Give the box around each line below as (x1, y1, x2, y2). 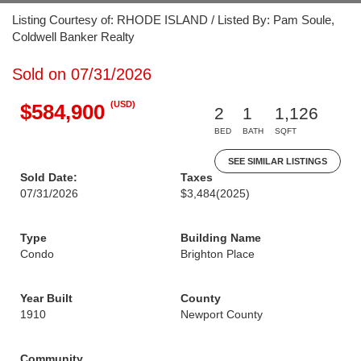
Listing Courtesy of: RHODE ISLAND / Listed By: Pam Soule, (12, 13, 334, 27)
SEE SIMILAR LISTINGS (228, 156, 327, 166)
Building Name (180, 231, 261, 244)
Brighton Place (180, 247, 255, 260)
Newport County (180, 308, 263, 321)
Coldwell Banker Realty (12, 30, 135, 44)
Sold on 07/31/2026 (12, 65, 151, 83)
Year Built (20, 292, 73, 305)
